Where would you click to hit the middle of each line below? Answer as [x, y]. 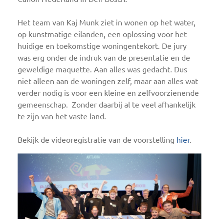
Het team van [42, 23]
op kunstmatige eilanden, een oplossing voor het [102, 34]
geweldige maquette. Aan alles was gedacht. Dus [102, 70]
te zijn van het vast [50, 117]
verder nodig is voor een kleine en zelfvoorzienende [108, 93]
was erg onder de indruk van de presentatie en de [104, 58]
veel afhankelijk [168, 105]
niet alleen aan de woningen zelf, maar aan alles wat [108, 81]
